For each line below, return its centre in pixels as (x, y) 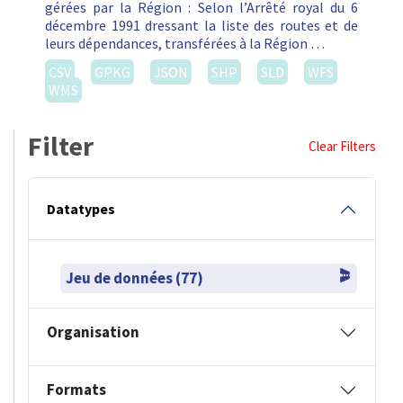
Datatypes (81, 209)
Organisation (93, 332)
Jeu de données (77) (134, 278)
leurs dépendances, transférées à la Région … (185, 44)
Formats (76, 390)
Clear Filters (342, 147)
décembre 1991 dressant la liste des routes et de (201, 26)
